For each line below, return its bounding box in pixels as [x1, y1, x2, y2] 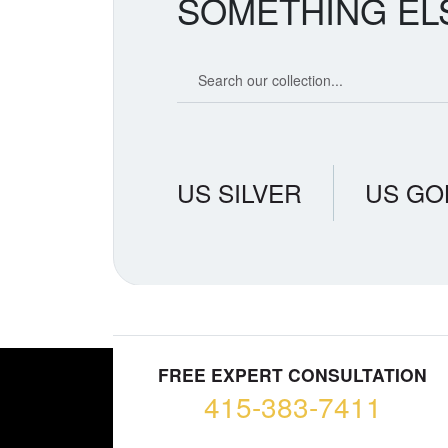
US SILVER [176, 175, 302, 211]
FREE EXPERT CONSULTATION [158, 361, 427, 387]
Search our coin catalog [175, 58, 326, 79]
